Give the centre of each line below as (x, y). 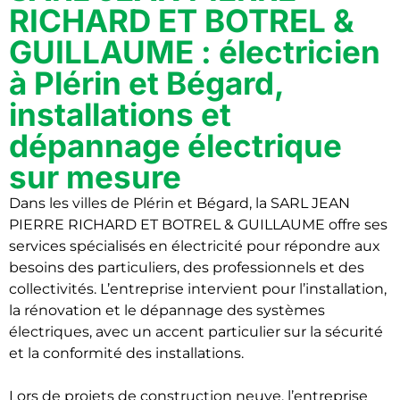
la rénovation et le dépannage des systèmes (167, 310)
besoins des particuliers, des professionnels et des (187, 267)
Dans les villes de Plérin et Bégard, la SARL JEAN (179, 203)
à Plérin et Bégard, (146, 83)
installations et (120, 114)
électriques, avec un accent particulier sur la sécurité (196, 332)
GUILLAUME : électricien (195, 52)
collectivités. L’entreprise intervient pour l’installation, (198, 289)
